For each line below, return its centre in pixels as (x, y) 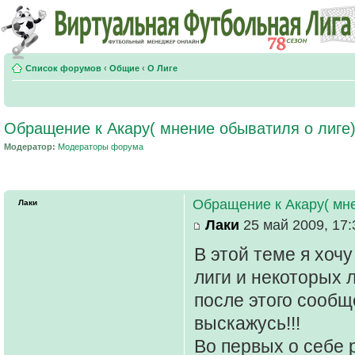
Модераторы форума (101, 147)
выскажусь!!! (247, 323)
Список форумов (63, 68)
